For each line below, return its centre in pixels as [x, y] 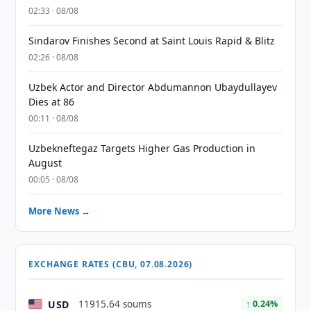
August [45, 163]
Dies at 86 [52, 102]
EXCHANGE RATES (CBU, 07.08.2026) [111, 264]
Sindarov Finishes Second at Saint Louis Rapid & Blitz [152, 41]
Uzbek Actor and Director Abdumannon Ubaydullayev [153, 87]
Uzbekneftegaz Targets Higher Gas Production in [142, 148]
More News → [60, 211]
